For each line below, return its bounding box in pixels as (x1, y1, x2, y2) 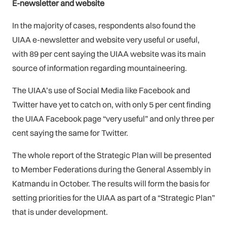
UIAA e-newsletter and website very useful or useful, (12, 34, 200, 45)
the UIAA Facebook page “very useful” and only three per (12, 113, 214, 124)
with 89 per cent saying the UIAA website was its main (12, 49, 206, 59)
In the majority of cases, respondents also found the (12, 20, 196, 30)
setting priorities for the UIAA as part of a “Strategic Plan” (12, 193, 215, 203)
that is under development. (12, 207, 108, 217)
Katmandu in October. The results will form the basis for (12, 178, 210, 188)
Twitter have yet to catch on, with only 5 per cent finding (12, 99, 211, 109)
